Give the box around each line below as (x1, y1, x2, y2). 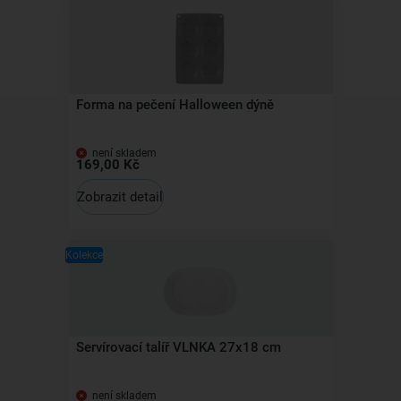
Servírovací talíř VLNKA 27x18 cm (75, 339, 281, 355)
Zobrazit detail (76, 188, 163, 205)
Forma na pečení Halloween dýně (75, 97, 274, 113)
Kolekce (64, 249, 103, 261)
